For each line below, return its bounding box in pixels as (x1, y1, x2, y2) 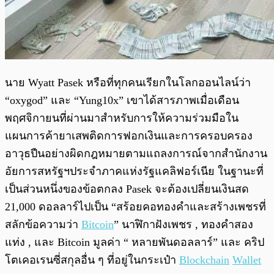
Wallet (232, 254, 261, 267)
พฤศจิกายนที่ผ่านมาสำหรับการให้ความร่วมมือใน (5, 112, 239, 125)
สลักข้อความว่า (5, 218, 81, 231)
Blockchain (179, 254, 229, 267)
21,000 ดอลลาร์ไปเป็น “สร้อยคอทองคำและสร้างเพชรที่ (5, 201, 266, 213)
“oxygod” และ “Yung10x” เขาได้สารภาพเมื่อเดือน (5, 94, 239, 107)
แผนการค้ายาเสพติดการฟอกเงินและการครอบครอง (5, 130, 253, 143)
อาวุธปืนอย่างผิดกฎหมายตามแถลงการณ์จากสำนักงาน (5, 147, 267, 160)
